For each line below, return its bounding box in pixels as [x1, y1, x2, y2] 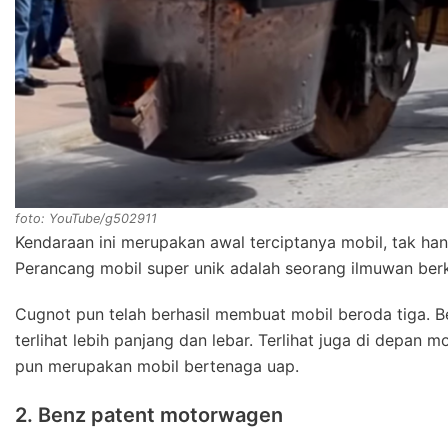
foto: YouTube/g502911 [15, 211, 157, 227]
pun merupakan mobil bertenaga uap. [15, 356, 299, 377]
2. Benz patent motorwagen [15, 403, 283, 428]
